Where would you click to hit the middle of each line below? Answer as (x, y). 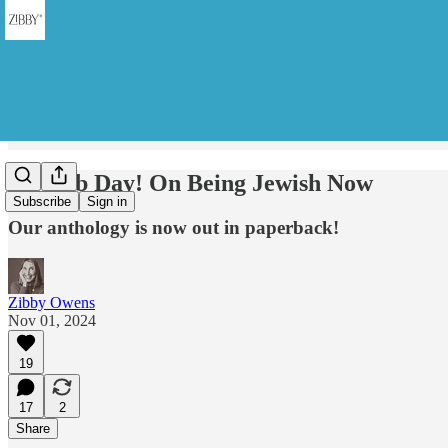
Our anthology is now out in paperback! (173, 227)
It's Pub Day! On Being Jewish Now (190, 182)
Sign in (107, 202)
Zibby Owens (51, 302)
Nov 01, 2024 (52, 320)
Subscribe (42, 202)
